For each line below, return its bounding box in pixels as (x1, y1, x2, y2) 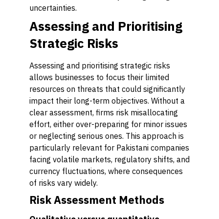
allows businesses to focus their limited (29, 72, 169, 82)
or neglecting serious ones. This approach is (29, 131, 184, 141)
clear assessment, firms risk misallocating (29, 108, 178, 117)
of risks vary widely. (29, 178, 98, 188)
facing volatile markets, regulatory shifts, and (29, 154, 190, 164)
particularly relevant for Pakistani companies (29, 143, 189, 153)
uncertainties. (29, 3, 77, 13)
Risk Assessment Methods (29, 193, 164, 207)
